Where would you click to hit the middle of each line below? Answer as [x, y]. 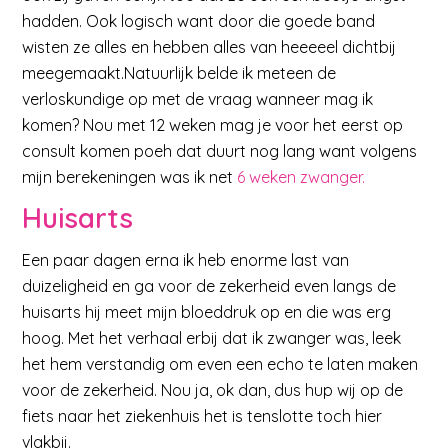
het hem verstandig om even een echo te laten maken [220, 363]
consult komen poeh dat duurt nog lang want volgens [220, 150]
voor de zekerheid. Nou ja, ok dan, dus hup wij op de [213, 389]
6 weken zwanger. [301, 176]
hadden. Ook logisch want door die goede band [199, 20]
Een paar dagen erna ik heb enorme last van [186, 259]
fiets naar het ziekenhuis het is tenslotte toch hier [202, 415]
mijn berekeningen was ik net [130, 176]
